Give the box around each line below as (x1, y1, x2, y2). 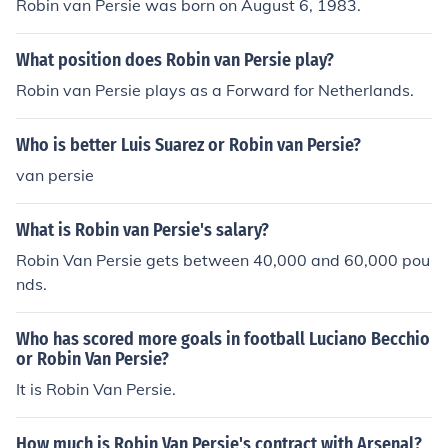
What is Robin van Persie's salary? (16, 219, 269, 241)
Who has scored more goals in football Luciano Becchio (16, 328, 430, 350)
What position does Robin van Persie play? (16, 49, 334, 71)
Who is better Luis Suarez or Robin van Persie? (16, 134, 361, 156)
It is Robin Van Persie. (16, 379, 176, 399)
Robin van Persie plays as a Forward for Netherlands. (16, 80, 414, 100)
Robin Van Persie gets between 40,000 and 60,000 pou (16, 250, 430, 270)
